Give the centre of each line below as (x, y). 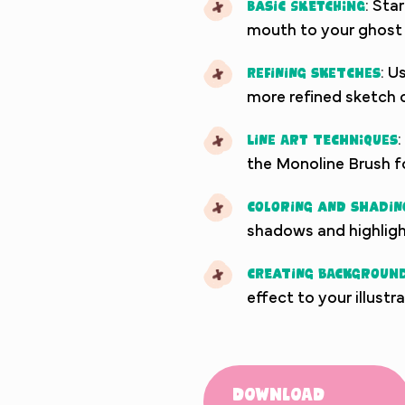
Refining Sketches (314, 72)
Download (278, 393)
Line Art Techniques (322, 139)
